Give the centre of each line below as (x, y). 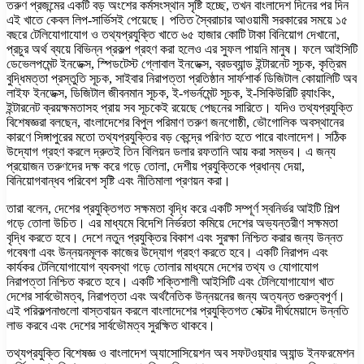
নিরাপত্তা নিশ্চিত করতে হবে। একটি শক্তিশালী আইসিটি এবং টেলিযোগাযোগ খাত (170, 281)
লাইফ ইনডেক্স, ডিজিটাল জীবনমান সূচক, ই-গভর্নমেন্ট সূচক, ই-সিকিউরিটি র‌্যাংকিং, (171, 93)
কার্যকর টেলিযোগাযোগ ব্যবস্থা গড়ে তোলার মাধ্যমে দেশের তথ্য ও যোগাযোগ (162, 266)
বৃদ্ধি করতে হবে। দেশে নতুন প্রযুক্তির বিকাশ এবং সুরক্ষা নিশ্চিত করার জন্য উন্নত (175, 237)
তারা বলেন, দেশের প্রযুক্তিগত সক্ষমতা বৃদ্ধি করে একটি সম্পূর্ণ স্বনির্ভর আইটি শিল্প (173, 208)
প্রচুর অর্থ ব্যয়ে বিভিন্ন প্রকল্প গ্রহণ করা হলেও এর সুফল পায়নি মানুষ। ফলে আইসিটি (182, 49)
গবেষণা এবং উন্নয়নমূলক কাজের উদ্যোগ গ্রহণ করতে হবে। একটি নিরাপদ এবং (167, 252)
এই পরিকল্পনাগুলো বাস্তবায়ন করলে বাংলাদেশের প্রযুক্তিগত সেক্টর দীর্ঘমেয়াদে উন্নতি (178, 310)
